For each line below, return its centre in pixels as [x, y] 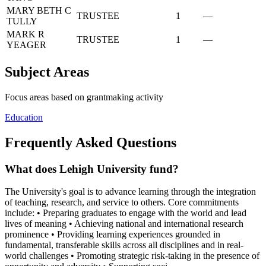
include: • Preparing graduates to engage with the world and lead [126, 213]
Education [24, 117]
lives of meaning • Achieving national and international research [124, 224]
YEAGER [26, 45]
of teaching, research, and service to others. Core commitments [122, 202]
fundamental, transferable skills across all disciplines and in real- [124, 245]
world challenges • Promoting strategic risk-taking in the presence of [132, 256]
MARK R [26, 34]
